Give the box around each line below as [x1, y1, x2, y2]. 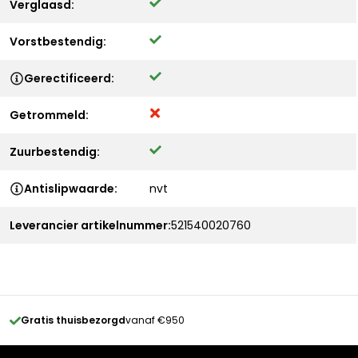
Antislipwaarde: [24, 181, 117, 197]
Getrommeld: [10, 107, 89, 123]
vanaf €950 [125, 313, 185, 327]
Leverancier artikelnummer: [10, 217, 171, 233]
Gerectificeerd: [24, 70, 114, 86]
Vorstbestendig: [10, 34, 106, 50]
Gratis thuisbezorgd [21, 313, 125, 327]
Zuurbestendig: [10, 144, 100, 160]
